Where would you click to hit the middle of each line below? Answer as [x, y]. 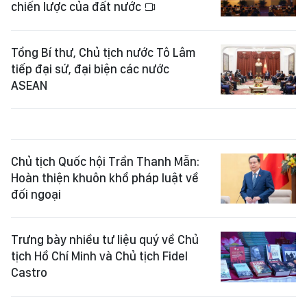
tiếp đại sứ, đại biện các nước [90, 69]
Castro [29, 273]
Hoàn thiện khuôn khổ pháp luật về [105, 178]
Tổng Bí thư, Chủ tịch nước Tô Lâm [103, 52]
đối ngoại [36, 195]
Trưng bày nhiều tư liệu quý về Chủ [105, 240]
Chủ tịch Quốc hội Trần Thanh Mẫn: [105, 162]
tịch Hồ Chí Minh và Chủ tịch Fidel [99, 256]
